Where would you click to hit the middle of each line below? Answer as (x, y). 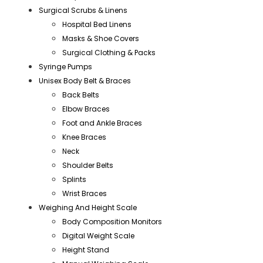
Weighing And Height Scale (88, 208)
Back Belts (81, 95)
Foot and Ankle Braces (102, 123)
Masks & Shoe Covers (101, 39)
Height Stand (86, 250)
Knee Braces (84, 137)
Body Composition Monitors (112, 222)
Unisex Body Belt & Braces (85, 81)
